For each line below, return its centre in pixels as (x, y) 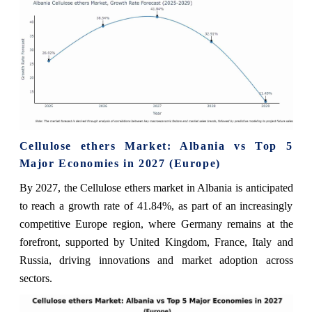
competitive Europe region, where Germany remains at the (156, 224)
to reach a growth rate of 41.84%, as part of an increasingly (156, 206)
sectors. (36, 278)
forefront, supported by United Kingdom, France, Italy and (156, 242)
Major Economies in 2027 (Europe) (120, 163)
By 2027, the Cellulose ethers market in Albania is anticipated (156, 188)
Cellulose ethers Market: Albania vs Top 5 (156, 146)
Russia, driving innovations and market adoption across (156, 260)
